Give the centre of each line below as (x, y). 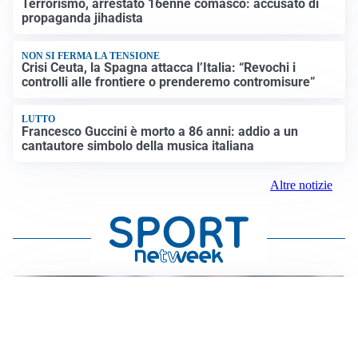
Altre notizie (301, 185)
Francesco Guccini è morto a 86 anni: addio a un (160, 131)
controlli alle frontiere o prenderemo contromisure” (169, 82)
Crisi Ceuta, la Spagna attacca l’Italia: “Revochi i (159, 67)
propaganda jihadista (83, 18)
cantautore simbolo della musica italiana (138, 145)
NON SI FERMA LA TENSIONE (91, 56)
